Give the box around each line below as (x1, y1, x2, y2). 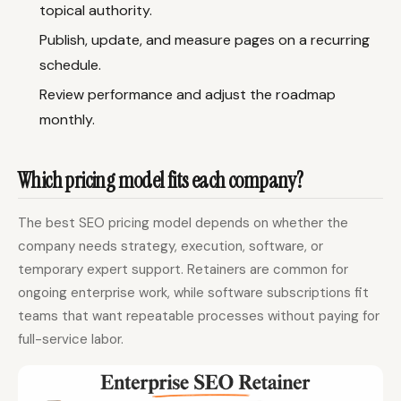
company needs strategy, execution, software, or (18, 237, 323, 256)
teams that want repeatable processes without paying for (18, 307, 380, 326)
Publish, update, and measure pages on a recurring (39, 30, 370, 49)
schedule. (39, 55, 101, 74)
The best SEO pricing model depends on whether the (18, 214, 348, 233)
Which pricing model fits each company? (18, 166, 303, 195)
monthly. (39, 109, 95, 129)
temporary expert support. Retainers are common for (18, 260, 348, 279)
